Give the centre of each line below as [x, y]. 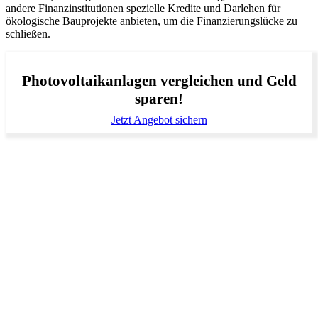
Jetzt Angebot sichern [159, 120]
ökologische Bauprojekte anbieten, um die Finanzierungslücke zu [152, 21]
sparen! [159, 99]
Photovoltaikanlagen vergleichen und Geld [159, 81]
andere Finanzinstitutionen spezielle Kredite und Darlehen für [143, 8]
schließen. [28, 33]
